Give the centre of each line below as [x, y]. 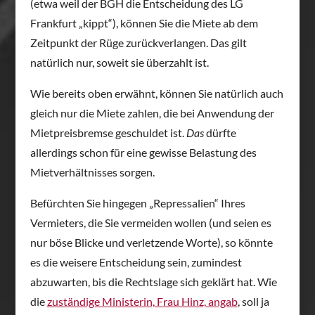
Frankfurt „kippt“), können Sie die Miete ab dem [144, 22]
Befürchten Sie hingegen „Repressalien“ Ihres [137, 202]
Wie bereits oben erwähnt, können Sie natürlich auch [156, 93]
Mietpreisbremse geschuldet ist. [108, 132]
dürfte [220, 132]
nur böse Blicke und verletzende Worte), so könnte [151, 242]
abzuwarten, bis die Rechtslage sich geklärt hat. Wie [153, 281]
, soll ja [253, 301]
